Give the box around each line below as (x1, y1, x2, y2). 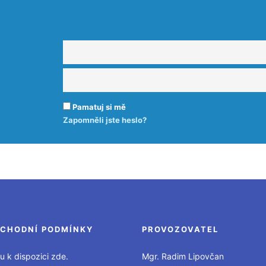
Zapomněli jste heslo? (63, 115, 147, 125)
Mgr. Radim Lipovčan (142, 251, 224, 261)
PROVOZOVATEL (142, 224, 219, 234)
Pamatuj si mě (72, 102, 126, 112)
